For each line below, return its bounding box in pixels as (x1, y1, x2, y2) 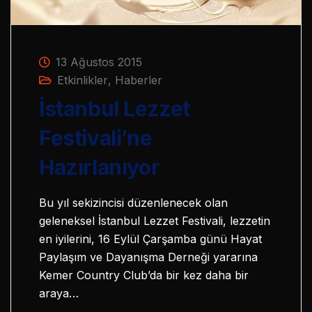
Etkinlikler (57, 72, 108, 87)
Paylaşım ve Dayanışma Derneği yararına (39, 249, 258, 264)
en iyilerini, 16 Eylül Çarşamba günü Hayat (39, 231, 262, 246)
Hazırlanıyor (39, 154, 160, 180)
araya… (39, 286, 79, 300)
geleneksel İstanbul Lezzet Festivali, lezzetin (39, 213, 270, 228)
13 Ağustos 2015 (52, 54, 142, 69)
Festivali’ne (39, 125, 153, 150)
